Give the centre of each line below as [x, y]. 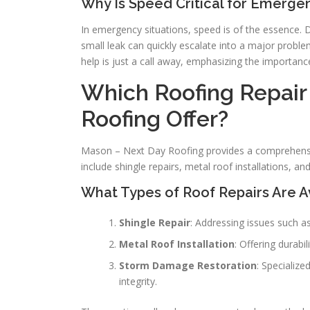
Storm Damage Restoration [188, 265]
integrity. [138, 281]
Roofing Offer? [155, 119]
